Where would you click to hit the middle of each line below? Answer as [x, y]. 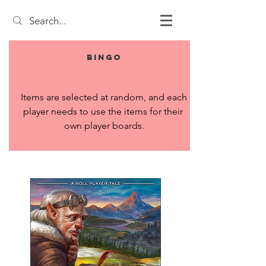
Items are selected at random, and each [104, 97]
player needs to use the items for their [103, 111]
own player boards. [104, 126]
